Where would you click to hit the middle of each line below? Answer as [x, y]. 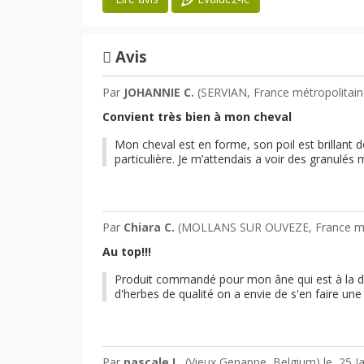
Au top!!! [127, 251]
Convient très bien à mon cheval [197, 116]
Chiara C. [151, 227]
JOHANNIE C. [160, 92]
